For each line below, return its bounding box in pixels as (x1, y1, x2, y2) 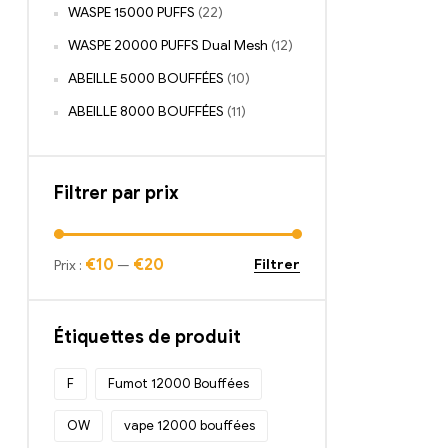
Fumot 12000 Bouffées (108, 375, 249, 393)
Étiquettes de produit (54, 326, 241, 349)
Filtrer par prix (54, 182, 179, 205)
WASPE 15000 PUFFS (68, 4, 195, 22)
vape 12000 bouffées (124, 417, 255, 435)
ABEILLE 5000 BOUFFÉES (68, 70, 224, 88)
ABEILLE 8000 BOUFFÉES (68, 103, 224, 121)
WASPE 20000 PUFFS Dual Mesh (68, 37, 268, 55)
